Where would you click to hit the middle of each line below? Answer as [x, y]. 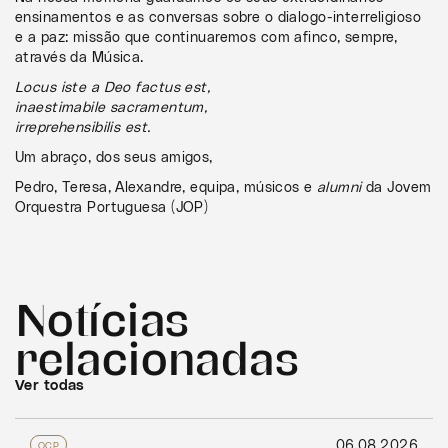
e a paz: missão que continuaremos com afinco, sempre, [206, 37]
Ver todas [50, 385]
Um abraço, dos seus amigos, [114, 157]
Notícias [102, 317]
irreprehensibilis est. [83, 127]
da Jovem [396, 187]
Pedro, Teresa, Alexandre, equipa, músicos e [166, 187]
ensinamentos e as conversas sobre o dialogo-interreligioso [218, 17]
